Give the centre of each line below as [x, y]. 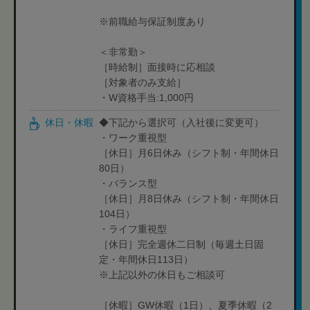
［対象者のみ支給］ [143, 82]
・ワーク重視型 [133, 138]
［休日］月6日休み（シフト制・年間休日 [189, 153]
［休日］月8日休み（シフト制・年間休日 [189, 199]
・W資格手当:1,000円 [146, 98]
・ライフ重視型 [133, 229]
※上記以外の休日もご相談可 [162, 275]
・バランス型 [128, 183]
